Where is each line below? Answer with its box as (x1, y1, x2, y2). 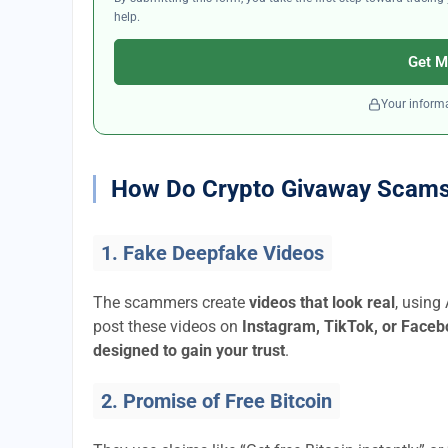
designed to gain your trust (93, 341, 285, 360)
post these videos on (93, 317, 242, 336)
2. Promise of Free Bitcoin (101, 389, 332, 413)
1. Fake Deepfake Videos (101, 241, 324, 265)
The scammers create (93, 293, 249, 312)
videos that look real (249, 293, 395, 312)
